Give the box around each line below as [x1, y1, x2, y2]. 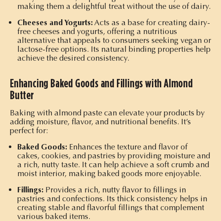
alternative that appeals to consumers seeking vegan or [17, 35, 211, 45]
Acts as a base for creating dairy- [93, 17, 210, 27]
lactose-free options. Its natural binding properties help [17, 44, 211, 54]
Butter [10, 87, 34, 102]
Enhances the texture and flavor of [67, 142, 187, 151]
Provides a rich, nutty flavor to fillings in [45, 184, 186, 194]
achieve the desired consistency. [17, 53, 129, 63]
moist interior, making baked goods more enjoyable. [17, 168, 201, 178]
